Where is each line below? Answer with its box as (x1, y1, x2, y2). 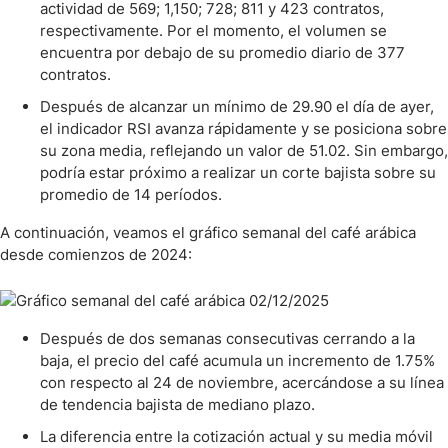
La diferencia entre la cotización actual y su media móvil (40, 427, 433, 446)
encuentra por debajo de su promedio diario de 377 (40, 43, 405, 62)
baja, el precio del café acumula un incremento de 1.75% (40, 351, 435, 370)
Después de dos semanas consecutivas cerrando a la (40, 329, 415, 348)
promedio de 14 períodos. (40, 185, 222, 204)
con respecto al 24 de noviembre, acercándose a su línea (40, 373, 444, 392)
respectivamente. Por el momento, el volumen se (40, 21, 387, 40)
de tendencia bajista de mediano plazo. (40, 395, 315, 414)
